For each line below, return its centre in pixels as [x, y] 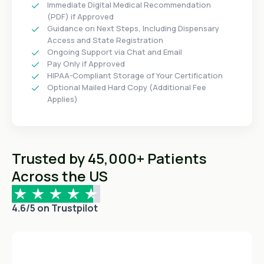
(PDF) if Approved [80, 17]
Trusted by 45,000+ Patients [109, 159]
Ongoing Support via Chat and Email [115, 52]
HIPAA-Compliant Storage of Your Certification [135, 76]
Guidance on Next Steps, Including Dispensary [133, 29]
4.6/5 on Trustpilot [55, 208]
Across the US [60, 176]
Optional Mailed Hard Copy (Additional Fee [127, 88]
